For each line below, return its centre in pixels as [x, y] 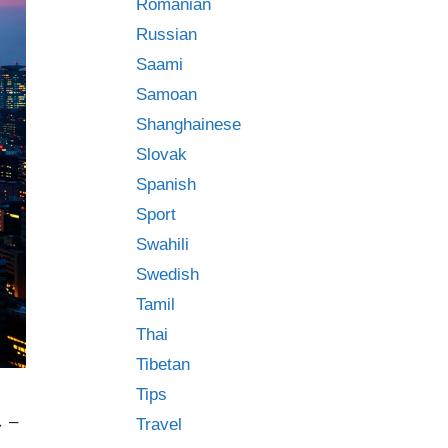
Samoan [166, 94]
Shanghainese [188, 124]
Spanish [166, 184]
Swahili [162, 244]
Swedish [167, 274]
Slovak [161, 154]
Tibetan [163, 364]
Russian [166, 34]
